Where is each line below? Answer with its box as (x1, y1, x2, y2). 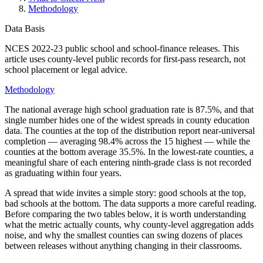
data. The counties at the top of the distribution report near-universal (5, 125, 255, 136)
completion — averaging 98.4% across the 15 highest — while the (5, 136, 250, 146)
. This (218, 43, 239, 53)
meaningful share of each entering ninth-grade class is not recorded (5, 157, 251, 167)
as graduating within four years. (5, 167, 122, 178)
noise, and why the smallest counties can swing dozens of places (5, 230, 242, 240)
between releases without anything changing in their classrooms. (5, 240, 242, 251)
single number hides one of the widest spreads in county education (5, 114, 249, 125)
